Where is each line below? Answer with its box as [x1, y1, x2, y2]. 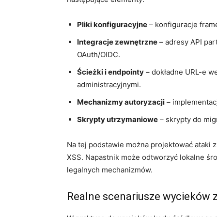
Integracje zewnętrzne [77, 37, 157, 46]
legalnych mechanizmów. [67, 165, 153, 174]
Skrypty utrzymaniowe [77, 114, 158, 124]
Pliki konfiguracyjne [77, 19, 147, 29]
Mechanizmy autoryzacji [77, 97, 165, 107]
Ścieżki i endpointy [77, 67, 144, 77]
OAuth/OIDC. [77, 49, 120, 59]
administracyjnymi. [77, 79, 141, 89]
